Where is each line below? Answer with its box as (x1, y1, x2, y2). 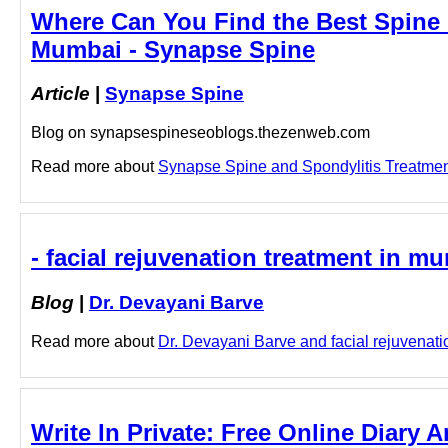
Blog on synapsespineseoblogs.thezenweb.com (31, 124, 370, 142)
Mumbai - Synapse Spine (31, 35, 315, 63)
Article (31, 83, 90, 105)
